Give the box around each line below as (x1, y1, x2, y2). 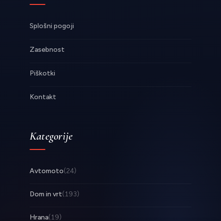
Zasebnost (30, 45, 65, 54)
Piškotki (30, 69, 55, 77)
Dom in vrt (30, 189, 62, 198)
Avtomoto (30, 166, 64, 175)
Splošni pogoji (30, 21, 74, 30)
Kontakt (30, 92, 56, 101)
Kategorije (30, 129, 73, 143)
